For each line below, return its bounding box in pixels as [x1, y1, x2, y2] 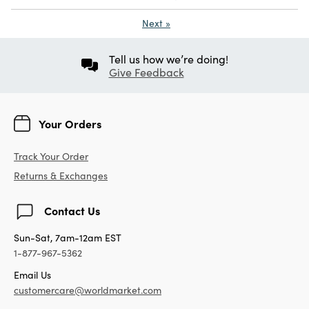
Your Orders [39, 115, 101, 131]
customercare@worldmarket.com [14, 283, 161, 297]
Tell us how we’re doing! [108, 51, 228, 66]
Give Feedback [108, 64, 184, 79]
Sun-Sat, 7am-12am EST [14, 230, 121, 244]
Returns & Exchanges [14, 168, 108, 182]
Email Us [14, 268, 51, 281]
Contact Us [44, 202, 100, 218]
